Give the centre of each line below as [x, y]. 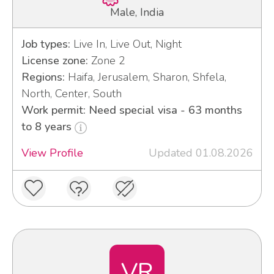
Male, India [137, 13]
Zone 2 [106, 61]
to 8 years [48, 127]
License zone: [54, 61]
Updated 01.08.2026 [201, 153]
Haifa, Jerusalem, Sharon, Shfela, [145, 77]
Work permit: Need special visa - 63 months [131, 110]
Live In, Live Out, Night [126, 44]
